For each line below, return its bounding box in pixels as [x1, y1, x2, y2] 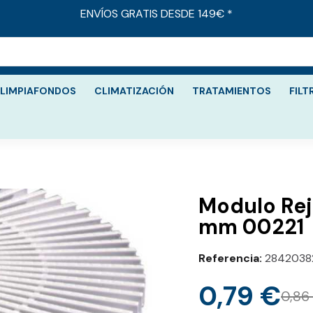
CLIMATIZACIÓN [94, 85, 174, 97]
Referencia [198, 251, 259, 265]
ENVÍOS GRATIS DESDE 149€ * [80, 6, 233, 21]
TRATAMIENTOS [192, 85, 271, 97]
